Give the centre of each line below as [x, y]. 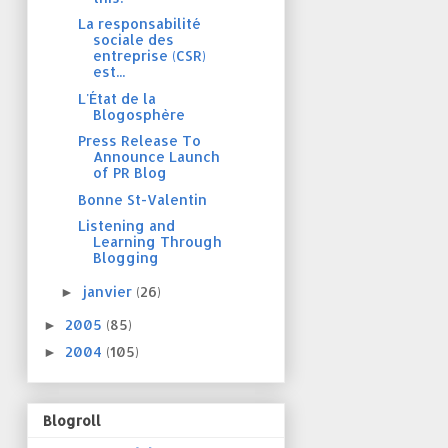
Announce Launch [156, 157]
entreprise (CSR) [149, 56]
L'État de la [116, 98]
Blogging [125, 258]
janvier [108, 291]
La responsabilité [139, 24]
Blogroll [72, 420]
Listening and [126, 226]
